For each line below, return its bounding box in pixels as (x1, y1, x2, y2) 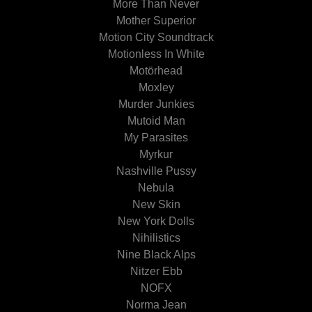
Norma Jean (125, 299, 187, 311)
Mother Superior (116, 15, 196, 26)
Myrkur (139, 148, 173, 160)
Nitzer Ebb (130, 265, 182, 277)
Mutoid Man (127, 115, 185, 127)
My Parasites (124, 132, 188, 143)
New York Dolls (118, 215, 194, 227)
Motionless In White (107, 48, 205, 60)
